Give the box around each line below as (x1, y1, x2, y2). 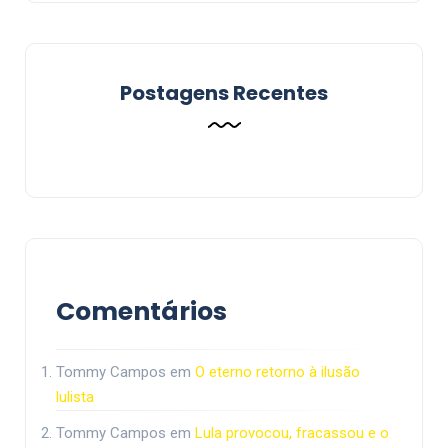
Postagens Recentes (120, 79, 328, 108)
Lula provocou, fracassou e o (195, 424, 389, 443)
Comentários (56, 294, 227, 330)
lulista (56, 388, 94, 407)
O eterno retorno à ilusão (195, 363, 360, 382)
